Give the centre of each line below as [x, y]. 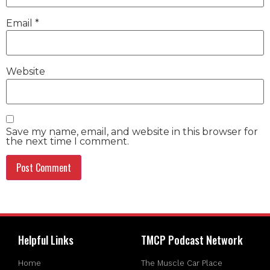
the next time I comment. [67, 141]
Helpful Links [46, 240]
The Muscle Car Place [182, 263]
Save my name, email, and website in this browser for [132, 131]
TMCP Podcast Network [192, 240]
